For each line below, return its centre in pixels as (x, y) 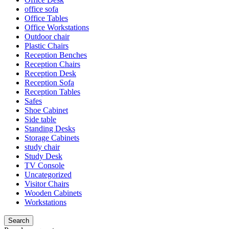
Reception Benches (56, 55)
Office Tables (46, 18)
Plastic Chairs (47, 45)
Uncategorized (48, 174)
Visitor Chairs (47, 184)
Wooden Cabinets (53, 193)
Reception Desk (50, 73)
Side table (40, 119)
